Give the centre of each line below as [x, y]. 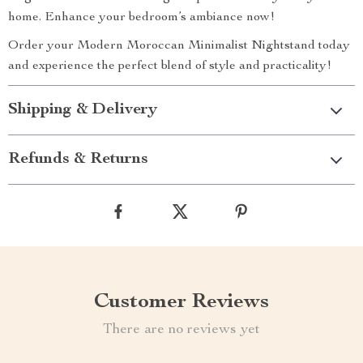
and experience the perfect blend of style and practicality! [170, 66]
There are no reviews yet [181, 330]
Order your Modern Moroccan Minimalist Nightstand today [179, 46]
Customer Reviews [181, 302]
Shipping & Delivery [83, 110]
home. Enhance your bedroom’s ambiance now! [141, 18]
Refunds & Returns [78, 160]
